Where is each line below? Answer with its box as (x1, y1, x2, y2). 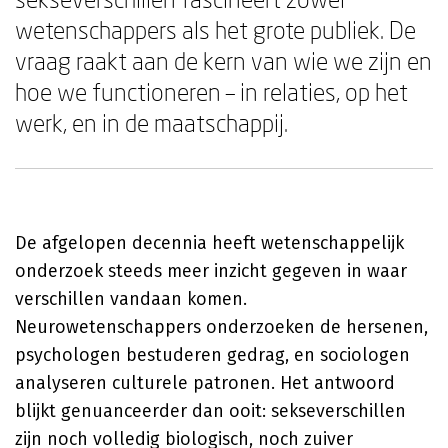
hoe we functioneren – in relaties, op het (15, 77, 408, 106)
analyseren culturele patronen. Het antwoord (15, 372, 395, 394)
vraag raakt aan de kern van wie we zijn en (15, 46, 432, 75)
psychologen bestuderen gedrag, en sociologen (15, 344, 410, 366)
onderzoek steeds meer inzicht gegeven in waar (15, 260, 407, 282)
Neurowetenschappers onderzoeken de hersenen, (15, 316, 428, 338)
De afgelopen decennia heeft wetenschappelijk (15, 232, 404, 254)
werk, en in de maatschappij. (15, 108, 288, 137)
